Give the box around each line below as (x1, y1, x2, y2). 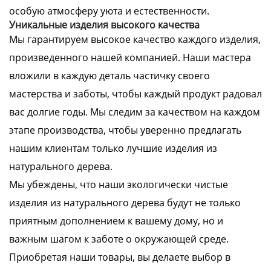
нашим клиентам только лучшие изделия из (9, 142, 217, 155)
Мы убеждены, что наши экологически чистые (9, 178, 228, 191)
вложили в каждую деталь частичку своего (9, 69, 210, 82)
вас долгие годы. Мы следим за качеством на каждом (9, 105, 260, 119)
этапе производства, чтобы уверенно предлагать (9, 123, 241, 137)
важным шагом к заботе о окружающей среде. (9, 232, 229, 246)
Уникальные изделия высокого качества (9, 18, 200, 31)
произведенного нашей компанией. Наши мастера (9, 51, 251, 64)
